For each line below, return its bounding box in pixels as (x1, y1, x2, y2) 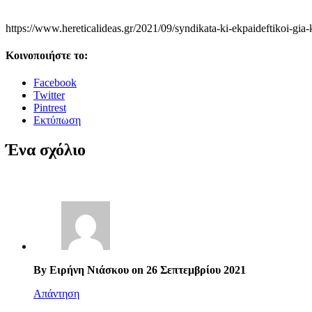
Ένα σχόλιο (6, 141, 86, 159)
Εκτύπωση (33, 114, 81, 127)
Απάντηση (33, 287, 79, 299)
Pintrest (33, 102, 66, 114)
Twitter (33, 89, 65, 102)
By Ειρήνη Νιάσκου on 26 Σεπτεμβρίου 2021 (33, 263, 246, 276)
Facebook (33, 77, 77, 89)
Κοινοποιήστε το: (6, 49, 88, 61)
